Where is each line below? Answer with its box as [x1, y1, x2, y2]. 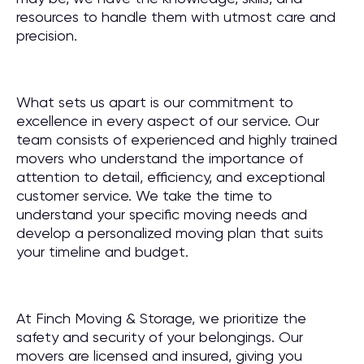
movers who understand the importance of [16, 149, 303, 167]
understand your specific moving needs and [16, 206, 307, 223]
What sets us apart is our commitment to [16, 93, 293, 110]
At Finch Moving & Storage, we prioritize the [16, 310, 306, 327]
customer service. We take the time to [16, 187, 272, 204]
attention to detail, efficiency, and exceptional [16, 168, 325, 185]
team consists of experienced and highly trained [16, 131, 337, 148]
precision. [16, 27, 77, 44]
